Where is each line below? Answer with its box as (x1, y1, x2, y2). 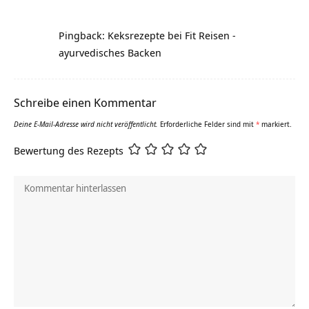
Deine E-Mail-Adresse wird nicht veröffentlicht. (14, 119, 158, 129)
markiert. (259, 119, 292, 129)
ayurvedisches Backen (59, 45, 161, 59)
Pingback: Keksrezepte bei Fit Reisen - (59, 28, 236, 42)
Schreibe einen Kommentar (14, 94, 157, 110)
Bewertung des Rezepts (14, 143, 123, 157)
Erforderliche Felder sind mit (160, 119, 256, 129)
